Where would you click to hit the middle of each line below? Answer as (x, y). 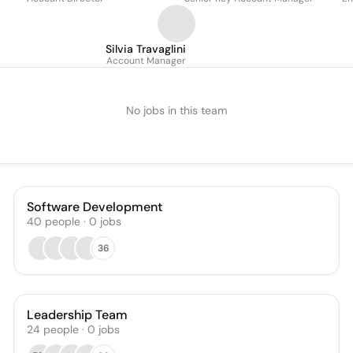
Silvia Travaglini (146, 49)
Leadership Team (78, 315)
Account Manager (146, 61)
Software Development (95, 207)
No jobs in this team (176, 110)
